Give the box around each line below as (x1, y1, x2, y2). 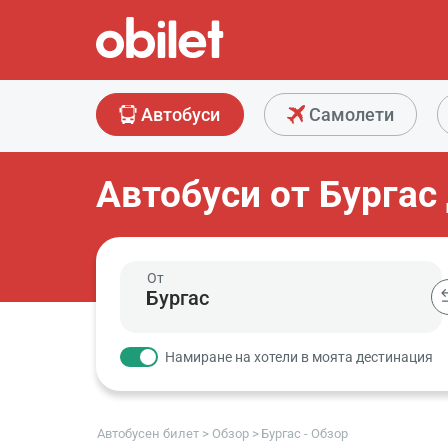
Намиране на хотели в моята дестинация (165, 349, 433, 366)
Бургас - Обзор (261, 425, 349, 441)
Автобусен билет (97, 425, 200, 441)
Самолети (305, 104, 395, 125)
